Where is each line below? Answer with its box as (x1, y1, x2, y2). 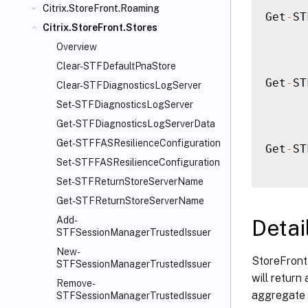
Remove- (56, 278, 96, 289)
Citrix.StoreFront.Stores (43, 22, 157, 33)
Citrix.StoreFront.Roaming (43, 3, 159, 14)
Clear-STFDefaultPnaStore (56, 60, 176, 71)
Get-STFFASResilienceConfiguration (56, 137, 221, 148)
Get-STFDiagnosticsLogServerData (56, 118, 215, 129)
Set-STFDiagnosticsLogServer (56, 99, 193, 110)
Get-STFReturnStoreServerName (56, 195, 204, 206)
